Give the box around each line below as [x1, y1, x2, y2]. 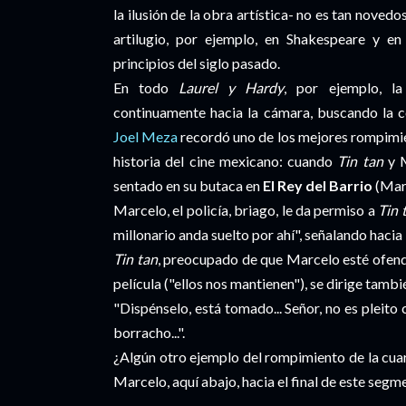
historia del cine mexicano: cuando [113, 152, 338, 169]
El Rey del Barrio [263, 177, 372, 194]
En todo [113, 79, 179, 96]
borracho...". [113, 324, 185, 341]
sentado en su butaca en [113, 177, 263, 194]
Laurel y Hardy [179, 79, 285, 96]
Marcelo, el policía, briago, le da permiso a [113, 201, 379, 218]
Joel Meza [113, 128, 181, 145]
